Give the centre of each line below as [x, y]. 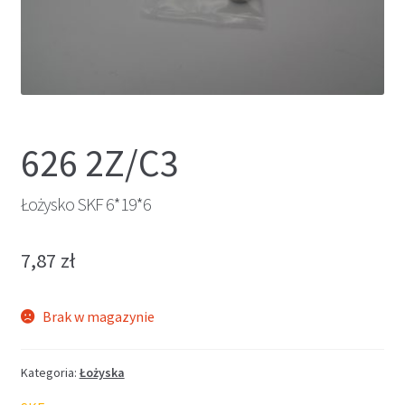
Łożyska [102, 372]
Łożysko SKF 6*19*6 [85, 203]
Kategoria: [50, 372]
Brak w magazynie [99, 317]
